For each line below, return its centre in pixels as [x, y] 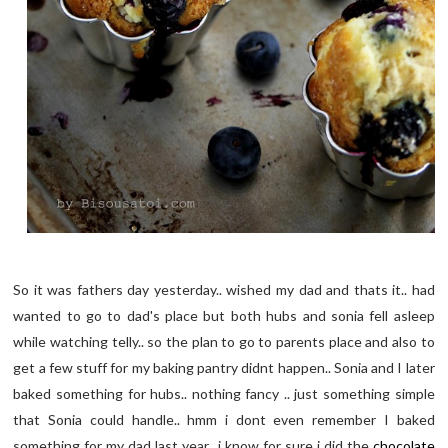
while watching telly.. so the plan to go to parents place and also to [224, 342]
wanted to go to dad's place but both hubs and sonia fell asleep [224, 316]
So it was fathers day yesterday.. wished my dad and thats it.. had [224, 290]
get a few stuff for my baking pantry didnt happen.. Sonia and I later [224, 368]
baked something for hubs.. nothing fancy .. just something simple [224, 394]
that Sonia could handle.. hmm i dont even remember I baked [224, 420]
